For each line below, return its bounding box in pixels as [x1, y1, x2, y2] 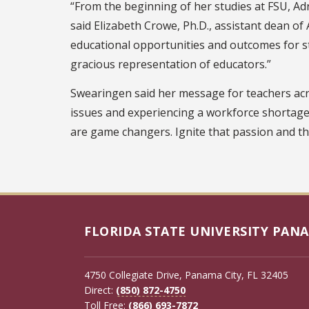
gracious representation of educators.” [70, 56, 271, 72]
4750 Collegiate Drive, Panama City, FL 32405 [84, 268, 288, 281]
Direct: [84, 283, 116, 297]
